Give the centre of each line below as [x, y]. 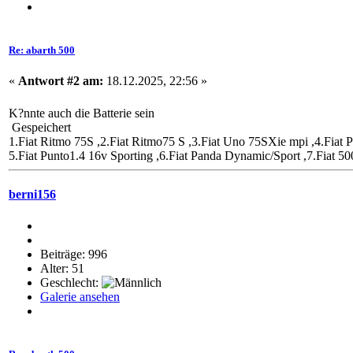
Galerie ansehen [80, 296]
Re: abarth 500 [42, 50]
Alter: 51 [62, 268]
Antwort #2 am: [61, 81]
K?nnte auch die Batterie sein [82, 113]
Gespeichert [40, 128]
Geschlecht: [71, 282]
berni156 [32, 195]
